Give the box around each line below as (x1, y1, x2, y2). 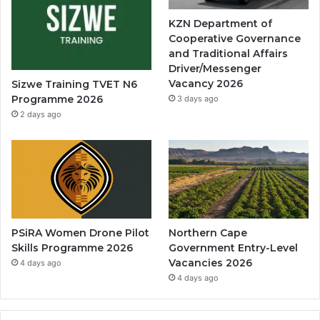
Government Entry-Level (169, 241, 299, 255)
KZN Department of (169, 16, 273, 30)
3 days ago (177, 93, 219, 104)
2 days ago (20, 109, 61, 119)
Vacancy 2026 (169, 76, 244, 90)
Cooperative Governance (169, 31, 301, 45)
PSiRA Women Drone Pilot (11, 226, 149, 240)
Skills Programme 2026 (11, 241, 133, 255)
